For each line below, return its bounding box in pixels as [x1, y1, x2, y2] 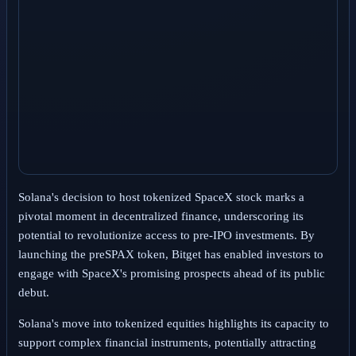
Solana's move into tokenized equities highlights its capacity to [17, 317, 329, 331]
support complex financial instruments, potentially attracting [17, 336, 316, 350]
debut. [17, 286, 49, 300]
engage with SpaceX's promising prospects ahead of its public [17, 267, 325, 281]
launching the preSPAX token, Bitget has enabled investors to [17, 248, 323, 261]
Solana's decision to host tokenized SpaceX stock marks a [17, 191, 304, 204]
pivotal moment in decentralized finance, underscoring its [17, 210, 304, 223]
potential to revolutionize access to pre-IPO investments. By [17, 229, 315, 242]
